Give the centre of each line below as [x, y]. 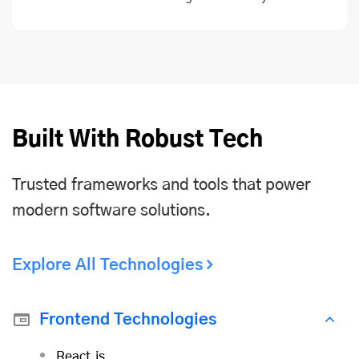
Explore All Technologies [107, 265]
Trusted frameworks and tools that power [161, 185]
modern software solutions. [111, 211]
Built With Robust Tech [137, 140]
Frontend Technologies [128, 319]
